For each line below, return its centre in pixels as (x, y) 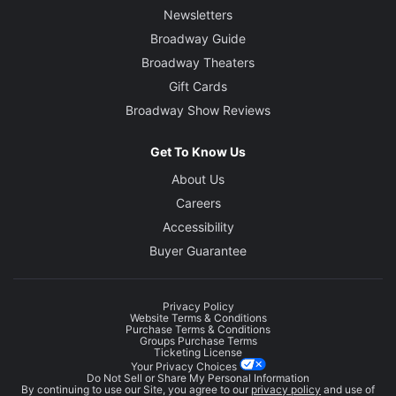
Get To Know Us (198, 151)
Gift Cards (198, 86)
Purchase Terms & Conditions (198, 329)
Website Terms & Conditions (198, 317)
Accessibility (198, 226)
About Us (198, 179)
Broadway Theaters (198, 62)
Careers (198, 202)
